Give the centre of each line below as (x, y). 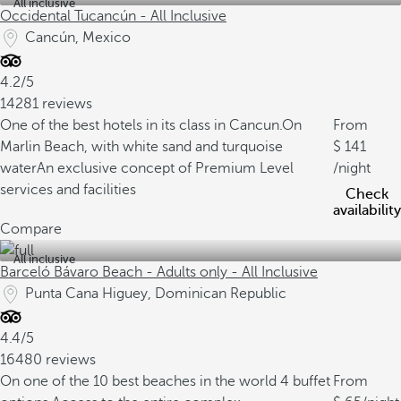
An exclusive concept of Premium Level (165, 168)
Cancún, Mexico (78, 38)
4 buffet (305, 381)
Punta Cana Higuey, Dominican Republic (156, 294)
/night (352, 168)
